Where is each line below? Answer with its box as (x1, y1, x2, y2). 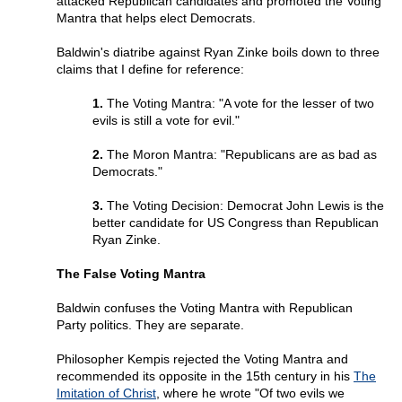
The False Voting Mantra (57, 267, 205, 282)
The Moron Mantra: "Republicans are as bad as (103, 147, 377, 162)
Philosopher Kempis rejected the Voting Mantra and (57, 352, 348, 367)
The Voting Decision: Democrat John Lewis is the (103, 198, 384, 214)
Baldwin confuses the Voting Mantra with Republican (57, 301, 353, 316)
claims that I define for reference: (57, 62, 244, 77)
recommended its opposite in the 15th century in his (57, 369, 354, 384)
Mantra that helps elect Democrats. (57, 11, 256, 26)
